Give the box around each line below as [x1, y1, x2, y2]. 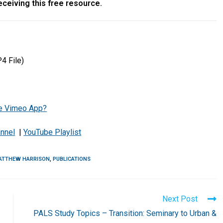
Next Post [162, 194, 198, 204]
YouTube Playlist [23, 127, 82, 137]
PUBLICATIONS [53, 155, 91, 162]
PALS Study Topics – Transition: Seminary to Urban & [33, 208, 217, 218]
